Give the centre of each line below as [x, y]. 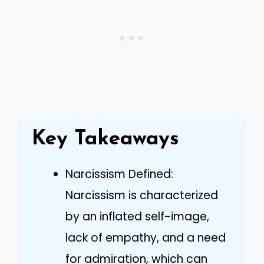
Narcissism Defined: [119, 174]
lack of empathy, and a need [146, 237]
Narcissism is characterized [142, 195]
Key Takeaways [105, 139]
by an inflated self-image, [137, 216]
